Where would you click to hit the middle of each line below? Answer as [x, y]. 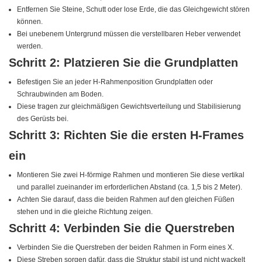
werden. [30, 46]
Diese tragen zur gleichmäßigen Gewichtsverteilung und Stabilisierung [129, 107]
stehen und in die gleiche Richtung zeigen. [85, 212]
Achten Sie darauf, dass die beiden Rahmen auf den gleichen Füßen [126, 200]
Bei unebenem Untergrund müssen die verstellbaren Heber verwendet [129, 34]
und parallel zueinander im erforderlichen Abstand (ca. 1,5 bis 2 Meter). [130, 187]
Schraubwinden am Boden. [61, 94]
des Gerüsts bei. [43, 119]
